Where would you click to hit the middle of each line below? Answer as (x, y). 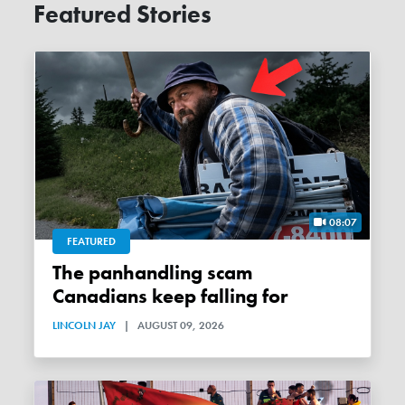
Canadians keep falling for (170, 297)
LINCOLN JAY (85, 326)
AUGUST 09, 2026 (181, 326)
